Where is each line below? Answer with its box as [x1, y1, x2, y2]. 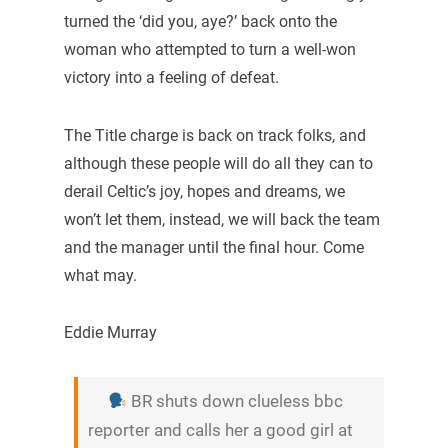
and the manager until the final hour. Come [63, 237, 364, 257]
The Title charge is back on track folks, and [63, 125, 366, 145]
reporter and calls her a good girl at [87, 419, 353, 440]
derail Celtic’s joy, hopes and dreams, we [63, 181, 345, 201]
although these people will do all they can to [63, 153, 373, 173]
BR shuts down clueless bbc [127, 390, 344, 411]
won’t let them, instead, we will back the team [63, 209, 380, 229]
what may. [63, 265, 137, 285]
